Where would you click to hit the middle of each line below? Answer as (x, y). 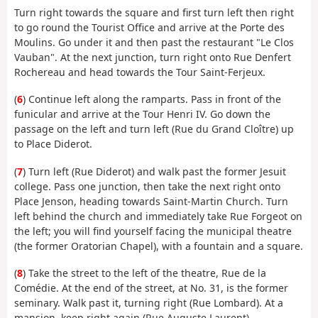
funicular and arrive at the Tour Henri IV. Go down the (142, 114)
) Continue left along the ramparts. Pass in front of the (152, 99)
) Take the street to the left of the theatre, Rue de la (144, 273)
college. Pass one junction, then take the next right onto (147, 186)
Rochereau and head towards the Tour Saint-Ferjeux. (140, 72)
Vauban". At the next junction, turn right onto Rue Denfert (153, 57)
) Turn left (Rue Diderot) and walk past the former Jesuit (154, 171)
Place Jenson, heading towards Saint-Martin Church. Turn (151, 201)
